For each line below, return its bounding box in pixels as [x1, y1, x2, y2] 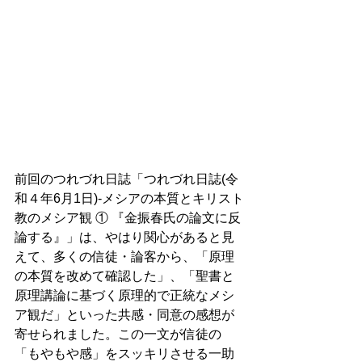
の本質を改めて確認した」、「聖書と [15, 269, 234, 284]
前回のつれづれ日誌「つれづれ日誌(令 [15, 172, 238, 187]
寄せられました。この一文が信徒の [15, 327, 221, 342]
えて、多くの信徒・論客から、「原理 [15, 250, 234, 264]
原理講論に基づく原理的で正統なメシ [15, 288, 234, 303]
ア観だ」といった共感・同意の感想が [15, 308, 234, 322]
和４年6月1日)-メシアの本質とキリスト [15, 192, 244, 206]
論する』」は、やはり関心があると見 [15, 230, 234, 245]
